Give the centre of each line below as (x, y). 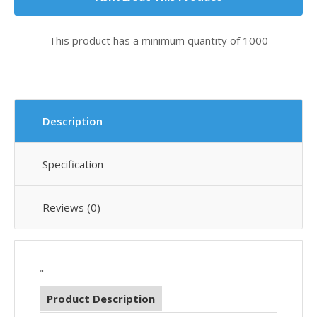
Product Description (101, 299)
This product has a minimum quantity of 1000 (158, 40)
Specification (73, 164)
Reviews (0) (71, 207)
